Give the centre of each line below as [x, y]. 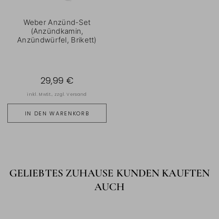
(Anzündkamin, [57, 31]
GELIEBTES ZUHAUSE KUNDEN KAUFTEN [109, 173]
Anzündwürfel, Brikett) [57, 40]
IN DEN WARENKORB [57, 113]
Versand [77, 94]
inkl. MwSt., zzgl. [47, 94]
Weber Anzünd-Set [57, 22]
